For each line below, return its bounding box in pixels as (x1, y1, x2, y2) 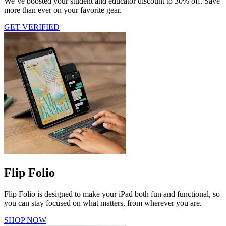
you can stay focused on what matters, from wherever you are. (4, 199, 202, 208)
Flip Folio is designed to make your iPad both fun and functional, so (4, 190, 220, 199)
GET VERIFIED (4, 23, 60, 32)
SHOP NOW (4, 216, 46, 225)
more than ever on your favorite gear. (4, 6, 122, 15)
